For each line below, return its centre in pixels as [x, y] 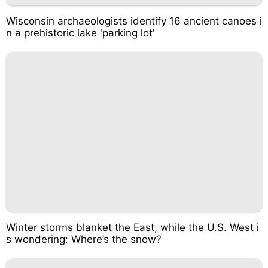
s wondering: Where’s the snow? [84, 239]
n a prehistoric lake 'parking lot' [80, 33]
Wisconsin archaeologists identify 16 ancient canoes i [134, 21]
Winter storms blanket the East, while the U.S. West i [133, 227]
